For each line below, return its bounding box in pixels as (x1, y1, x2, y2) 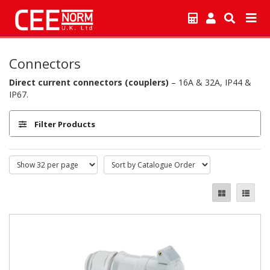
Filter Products (33, 119, 95, 130)
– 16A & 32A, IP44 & (169, 77, 251, 88)
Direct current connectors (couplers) (9, 77, 169, 88)
